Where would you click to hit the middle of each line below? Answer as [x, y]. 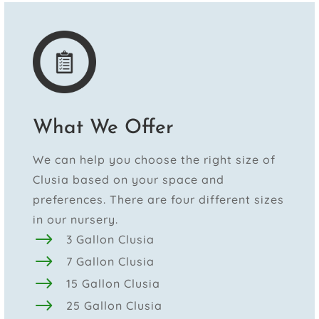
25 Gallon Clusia [115, 306]
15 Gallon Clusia [114, 284]
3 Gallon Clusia [111, 240]
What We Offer [103, 129]
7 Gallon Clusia [111, 262]
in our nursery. [75, 220]
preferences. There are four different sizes [158, 200]
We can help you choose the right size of [154, 160]
